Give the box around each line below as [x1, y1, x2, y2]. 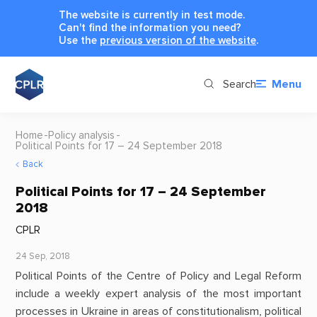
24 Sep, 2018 [15, 250, 70, 263]
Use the [59, 33, 100, 47]
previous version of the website [100, 33, 256, 47]
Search [222, 77, 256, 92]
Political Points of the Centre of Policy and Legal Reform [15, 269, 302, 284]
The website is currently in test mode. [59, 8, 245, 22]
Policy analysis [48, 128, 115, 142]
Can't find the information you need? [59, 21, 241, 35]
